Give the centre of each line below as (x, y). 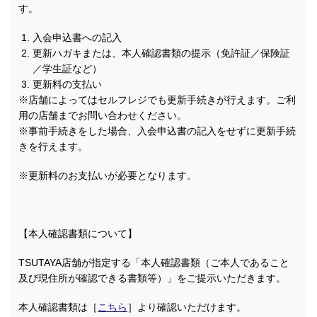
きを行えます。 (53, 147)
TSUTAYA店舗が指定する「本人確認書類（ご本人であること (154, 263)
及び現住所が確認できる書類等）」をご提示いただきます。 (152, 278)
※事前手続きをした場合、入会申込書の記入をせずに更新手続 (157, 131)
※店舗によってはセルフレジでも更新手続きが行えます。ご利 (157, 100)
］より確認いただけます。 (187, 307)
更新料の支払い (67, 85)
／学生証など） (67, 69)
